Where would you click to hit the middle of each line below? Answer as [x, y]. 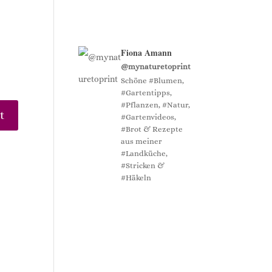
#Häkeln [136, 178]
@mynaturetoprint [156, 66]
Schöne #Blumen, [153, 80]
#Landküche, [144, 153]
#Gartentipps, [147, 93]
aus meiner [142, 141]
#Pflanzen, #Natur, [156, 105]
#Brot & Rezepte [152, 129]
